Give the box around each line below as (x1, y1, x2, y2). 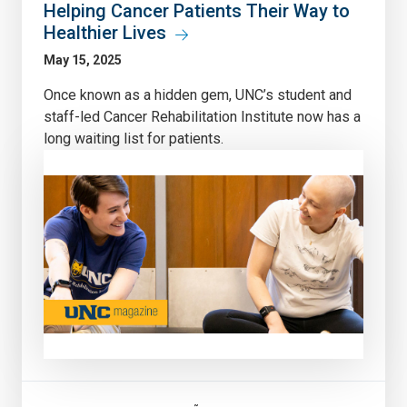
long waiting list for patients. (44, 129, 223, 147)
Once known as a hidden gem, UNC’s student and (44, 85, 352, 104)
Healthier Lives (44, 21, 166, 44)
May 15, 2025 (44, 52, 122, 67)
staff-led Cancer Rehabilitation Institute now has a (44, 107, 361, 125)
